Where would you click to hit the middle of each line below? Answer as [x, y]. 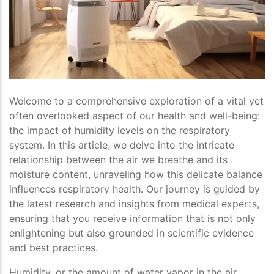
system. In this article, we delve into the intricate [122, 145]
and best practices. [54, 248]
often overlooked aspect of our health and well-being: [135, 116]
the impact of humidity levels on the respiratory [120, 131]
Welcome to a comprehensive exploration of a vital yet [136, 101]
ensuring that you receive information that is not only [132, 219]
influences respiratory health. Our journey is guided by [135, 189]
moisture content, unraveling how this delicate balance [136, 175]
